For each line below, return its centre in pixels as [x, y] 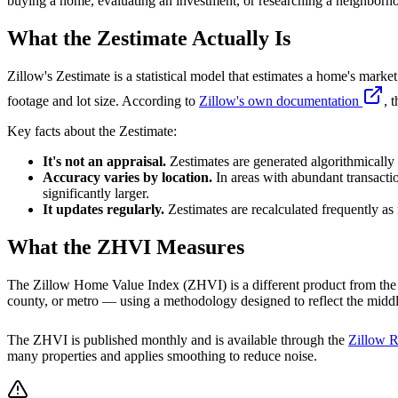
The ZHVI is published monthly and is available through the [176, 339]
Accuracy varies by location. [127, 177]
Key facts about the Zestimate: [92, 131]
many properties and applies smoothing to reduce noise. [162, 355]
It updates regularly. [103, 209]
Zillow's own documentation [281, 100]
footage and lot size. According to [101, 100]
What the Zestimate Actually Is [149, 38]
